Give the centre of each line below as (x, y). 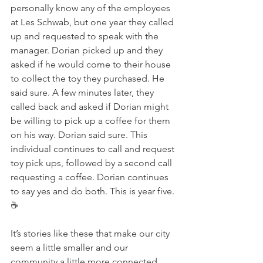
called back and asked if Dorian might (91, 107)
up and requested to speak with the (86, 36)
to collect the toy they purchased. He (89, 79)
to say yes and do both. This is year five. (94, 191)
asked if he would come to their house (92, 65)
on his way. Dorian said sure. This (80, 135)
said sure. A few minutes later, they (83, 93)
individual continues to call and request (94, 149)
